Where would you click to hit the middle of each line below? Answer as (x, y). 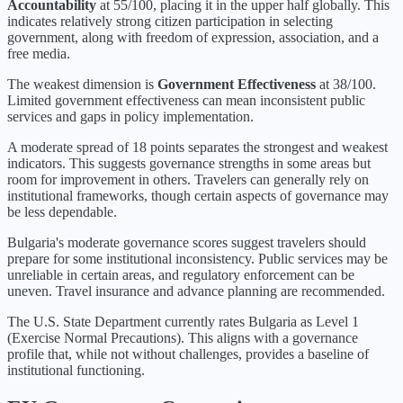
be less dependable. (62, 212)
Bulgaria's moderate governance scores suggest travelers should (187, 243)
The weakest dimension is (81, 85)
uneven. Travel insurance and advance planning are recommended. (196, 291)
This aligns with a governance (273, 338)
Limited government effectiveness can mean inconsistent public (186, 101)
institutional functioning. (76, 371)
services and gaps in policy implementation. (130, 117)
